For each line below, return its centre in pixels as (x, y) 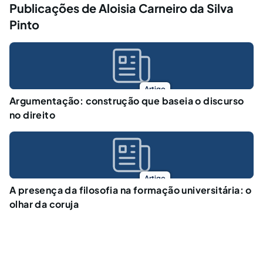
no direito (33, 114)
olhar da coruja (44, 204)
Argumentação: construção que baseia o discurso (127, 100)
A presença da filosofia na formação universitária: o (131, 190)
